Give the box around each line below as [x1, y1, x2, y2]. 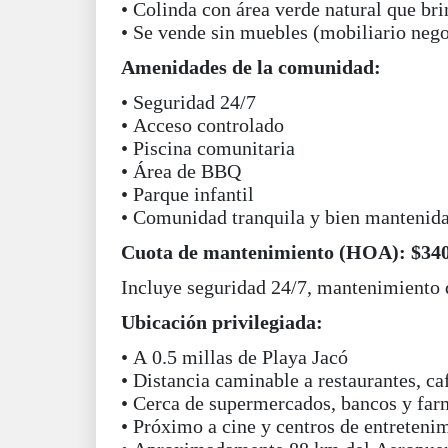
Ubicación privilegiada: [121, 311, 323, 333]
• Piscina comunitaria [121, 137, 295, 159]
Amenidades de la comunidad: [121, 56, 381, 78]
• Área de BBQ [121, 160, 241, 182]
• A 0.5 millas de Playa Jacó [121, 346, 348, 368]
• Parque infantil [121, 183, 254, 205]
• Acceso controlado [121, 114, 284, 136]
